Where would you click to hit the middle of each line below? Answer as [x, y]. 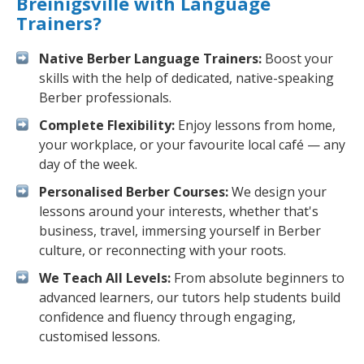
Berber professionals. [105, 97]
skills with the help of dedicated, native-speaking [186, 78]
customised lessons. [100, 336]
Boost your [297, 58]
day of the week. [88, 164]
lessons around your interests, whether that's [179, 211]
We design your [277, 192]
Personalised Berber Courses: [134, 192]
